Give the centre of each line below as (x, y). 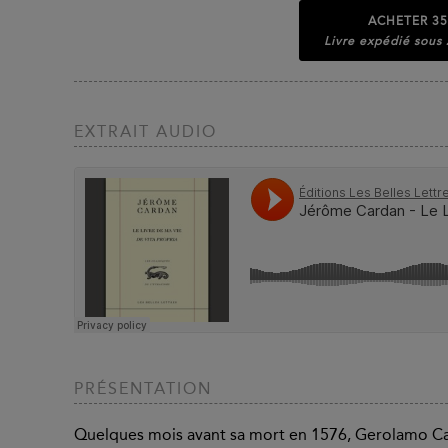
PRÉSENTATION (143, 389)
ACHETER (400, 20)
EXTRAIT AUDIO (145, 132)
